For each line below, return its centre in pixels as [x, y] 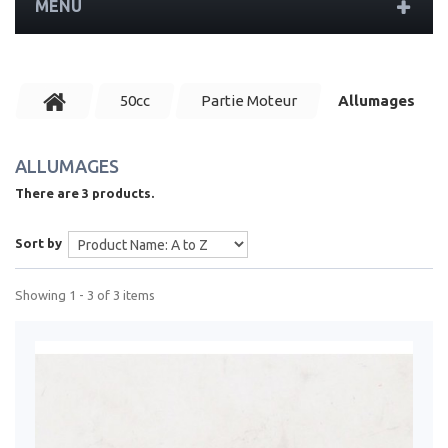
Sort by [38, 243]
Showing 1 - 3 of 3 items [85, 295]
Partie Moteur [248, 100]
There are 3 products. [84, 193]
